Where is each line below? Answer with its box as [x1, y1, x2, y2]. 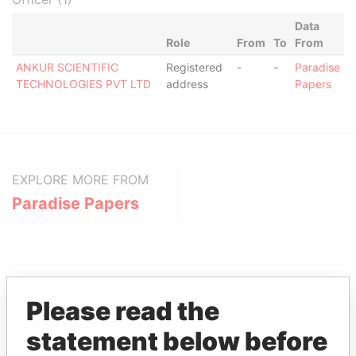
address [165, 77, 208, 91]
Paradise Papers [12, 194, 139, 213]
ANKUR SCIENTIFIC [15, 60, 118, 74]
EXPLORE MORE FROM [12, 172, 149, 188]
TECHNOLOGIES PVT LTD [15, 77, 151, 91]
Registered [165, 60, 222, 74]
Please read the [26, 295, 219, 327]
